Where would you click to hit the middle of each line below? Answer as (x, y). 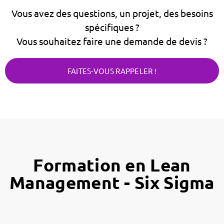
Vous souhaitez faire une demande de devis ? (112, 41)
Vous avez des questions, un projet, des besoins (112, 13)
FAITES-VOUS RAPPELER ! (112, 70)
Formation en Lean (112, 164)
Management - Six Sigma (112, 182)
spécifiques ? (112, 27)
